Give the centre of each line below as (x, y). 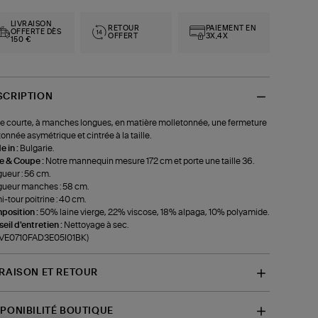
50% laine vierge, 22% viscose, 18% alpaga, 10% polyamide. (154, 212)
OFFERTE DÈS (36, 32)
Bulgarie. (37, 148)
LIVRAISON (31, 24)
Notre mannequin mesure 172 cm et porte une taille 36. (149, 161)
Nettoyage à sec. (96, 225)
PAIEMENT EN (231, 28)
